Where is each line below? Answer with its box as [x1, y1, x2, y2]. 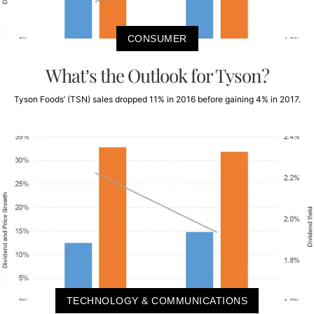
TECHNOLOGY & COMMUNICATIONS [66, 294, 248, 306]
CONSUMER [127, 33, 187, 45]
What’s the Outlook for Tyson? [45, 63, 269, 88]
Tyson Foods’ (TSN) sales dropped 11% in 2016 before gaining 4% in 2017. [13, 94, 301, 105]
